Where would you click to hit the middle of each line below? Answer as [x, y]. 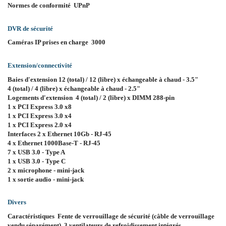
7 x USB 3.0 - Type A [36, 152]
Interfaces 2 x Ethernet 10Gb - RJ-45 [60, 134]
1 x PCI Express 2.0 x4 [40, 125]
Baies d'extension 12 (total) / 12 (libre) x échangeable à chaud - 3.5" [103, 79]
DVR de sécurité [30, 28]
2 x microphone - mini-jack [46, 170]
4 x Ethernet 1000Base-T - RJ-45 [54, 143]
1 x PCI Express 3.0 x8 [40, 106]
